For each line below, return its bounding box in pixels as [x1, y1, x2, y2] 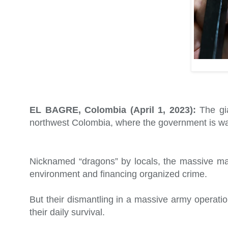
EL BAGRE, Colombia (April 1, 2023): [30, 104, 196, 115]
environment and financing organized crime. [30, 169, 207, 180]
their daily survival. [30, 207, 105, 217]
